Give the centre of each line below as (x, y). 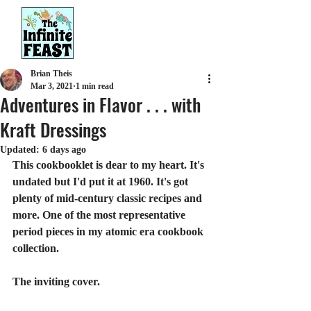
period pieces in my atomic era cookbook (109, 232)
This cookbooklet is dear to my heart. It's (110, 165)
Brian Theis (51, 74)
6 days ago (64, 150)
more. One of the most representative (100, 215)
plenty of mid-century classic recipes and (109, 198)
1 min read (95, 86)
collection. (36, 248)
